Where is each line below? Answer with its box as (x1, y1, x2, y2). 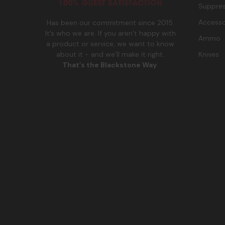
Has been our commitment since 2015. (46, 18, 174, 28)
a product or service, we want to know (46, 39, 175, 49)
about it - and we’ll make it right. (56, 50, 165, 59)
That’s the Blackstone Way (62, 60, 157, 70)
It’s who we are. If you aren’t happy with (45, 29, 176, 38)
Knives (198, 50, 219, 59)
